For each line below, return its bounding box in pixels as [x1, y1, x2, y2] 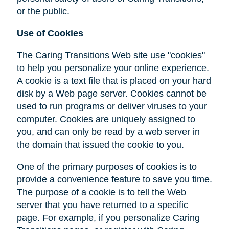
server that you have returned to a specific [16, 199, 188, 210]
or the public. [16, 6, 70, 16]
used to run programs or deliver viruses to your [16, 101, 207, 111]
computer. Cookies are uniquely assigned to [16, 113, 195, 124]
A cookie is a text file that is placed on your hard [16, 75, 211, 86]
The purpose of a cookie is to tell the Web [16, 187, 186, 197]
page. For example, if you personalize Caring [16, 212, 200, 223]
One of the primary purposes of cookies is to [16, 161, 197, 172]
